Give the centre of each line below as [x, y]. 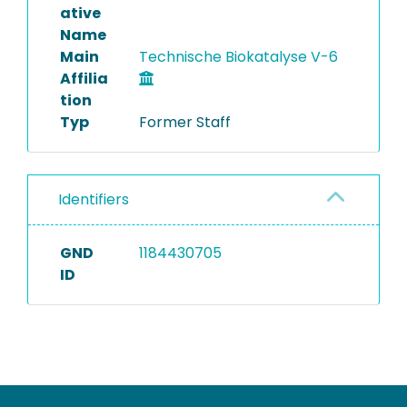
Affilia [84, 79]
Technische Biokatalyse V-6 [240, 57]
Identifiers [94, 199]
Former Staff [184, 122]
